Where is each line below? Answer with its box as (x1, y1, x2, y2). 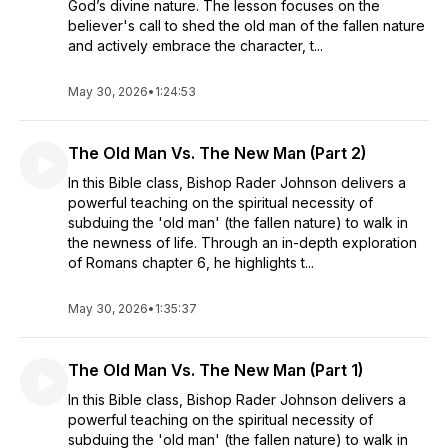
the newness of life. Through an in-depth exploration (68, 234, 417, 251)
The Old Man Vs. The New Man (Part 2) (68, 143, 366, 163)
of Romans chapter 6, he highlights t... (68, 254, 314, 271)
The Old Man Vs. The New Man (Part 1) (68, 360, 363, 380)
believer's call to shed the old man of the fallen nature (68, 17, 425, 34)
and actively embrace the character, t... (68, 37, 323, 54)
